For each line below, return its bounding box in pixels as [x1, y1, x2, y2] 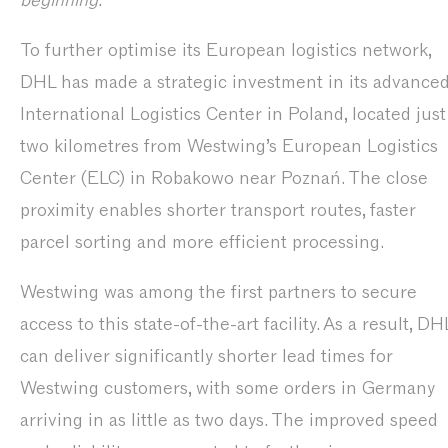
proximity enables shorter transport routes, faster [20, 198, 416, 222]
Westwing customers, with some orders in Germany [20, 376, 435, 400]
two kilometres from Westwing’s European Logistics [20, 134, 438, 158]
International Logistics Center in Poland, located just [20, 102, 446, 126]
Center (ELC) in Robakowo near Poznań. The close [20, 166, 428, 190]
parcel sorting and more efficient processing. [20, 230, 384, 254]
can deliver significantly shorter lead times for [20, 344, 393, 368]
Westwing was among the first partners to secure [20, 280, 417, 304]
